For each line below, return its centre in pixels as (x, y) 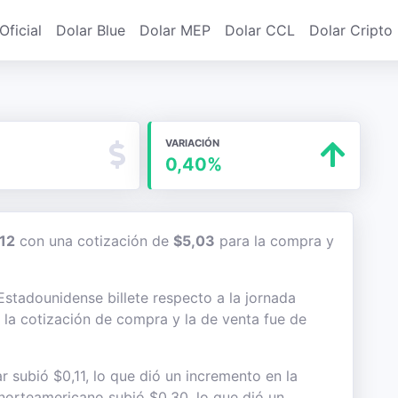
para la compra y (275, 241)
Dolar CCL (260, 30)
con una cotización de (94, 241)
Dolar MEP (175, 30)
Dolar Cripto (351, 30)
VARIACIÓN (192, 143)
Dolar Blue (91, 30)
